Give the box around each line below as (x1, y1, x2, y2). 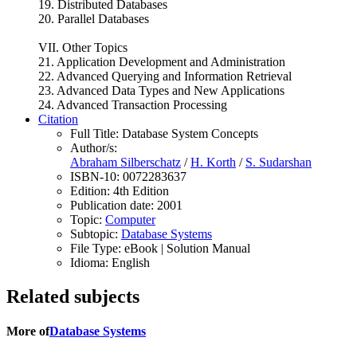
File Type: (70, 241, 124, 255)
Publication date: (70, 198, 157, 212)
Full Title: (70, 126, 122, 140)
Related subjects (6, 285, 139, 307)
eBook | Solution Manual (124, 241, 250, 255)
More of (6, 324, 49, 338)
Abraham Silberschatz (70, 155, 181, 169)
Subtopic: (70, 226, 121, 241)
